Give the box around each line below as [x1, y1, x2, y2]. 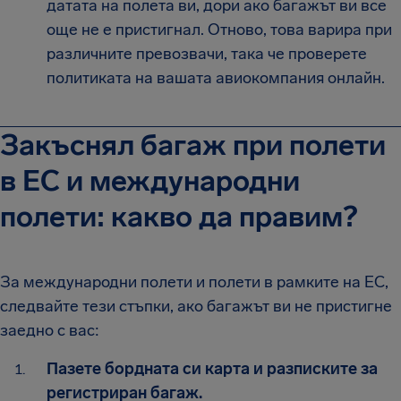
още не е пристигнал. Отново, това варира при [47, 19, 392, 39]
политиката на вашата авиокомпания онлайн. [47, 67, 385, 88]
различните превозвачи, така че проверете [47, 43, 367, 64]
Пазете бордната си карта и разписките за [47, 358, 378, 379]
